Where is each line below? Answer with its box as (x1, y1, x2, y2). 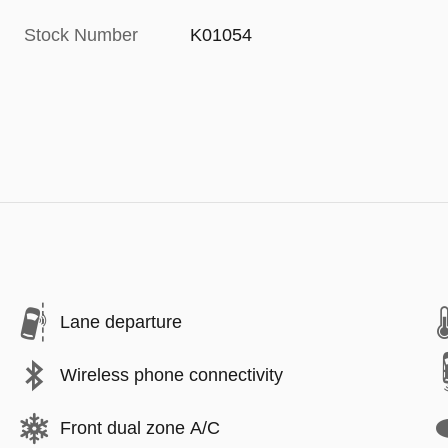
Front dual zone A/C (60, 418, 220, 438)
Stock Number (24, 24, 138, 45)
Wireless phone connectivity (60, 365, 283, 385)
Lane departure (60, 312, 182, 332)
